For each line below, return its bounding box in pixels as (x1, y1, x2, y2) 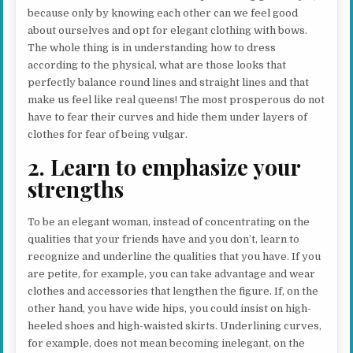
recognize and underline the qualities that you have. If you (28, 251, 321, 263)
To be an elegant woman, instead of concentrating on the (28, 216, 310, 229)
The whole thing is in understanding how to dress (28, 41, 277, 54)
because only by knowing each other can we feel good (28, 6, 299, 19)
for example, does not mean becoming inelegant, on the (28, 337, 306, 350)
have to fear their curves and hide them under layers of (28, 110, 308, 123)
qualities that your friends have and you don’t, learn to (28, 233, 300, 246)
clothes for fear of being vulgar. (28, 128, 188, 140)
